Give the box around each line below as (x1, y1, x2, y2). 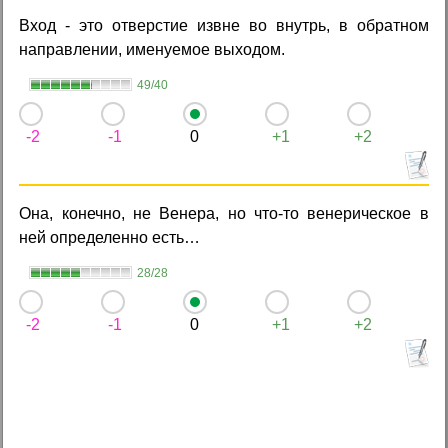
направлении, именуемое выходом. (19, 40, 286, 58)
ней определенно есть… (19, 228, 201, 246)
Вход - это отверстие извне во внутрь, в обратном (19, 16, 429, 34)
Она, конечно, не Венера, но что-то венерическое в (19, 204, 429, 222)
